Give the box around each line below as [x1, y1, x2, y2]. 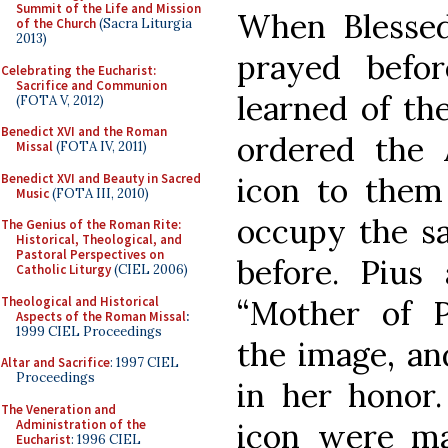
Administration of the [16, 415, 146, 433]
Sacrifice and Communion [16, 76, 167, 94]
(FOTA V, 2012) [16, 91, 104, 109]
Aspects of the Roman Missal [16, 307, 186, 325]
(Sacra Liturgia [96, 15, 192, 32]
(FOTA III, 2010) [49, 184, 149, 202]
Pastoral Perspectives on [16, 246, 164, 263]
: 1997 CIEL [110, 354, 179, 371]
